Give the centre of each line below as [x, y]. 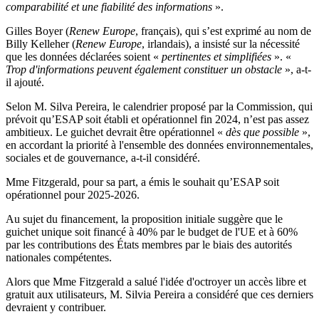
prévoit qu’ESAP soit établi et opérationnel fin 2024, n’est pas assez [157, 119]
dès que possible [262, 132]
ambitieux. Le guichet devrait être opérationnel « [116, 132]
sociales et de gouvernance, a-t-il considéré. [103, 158]
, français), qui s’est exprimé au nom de [223, 31]
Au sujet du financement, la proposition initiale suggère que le [144, 219]
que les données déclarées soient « [84, 57]
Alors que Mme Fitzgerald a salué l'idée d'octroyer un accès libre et [156, 282]
